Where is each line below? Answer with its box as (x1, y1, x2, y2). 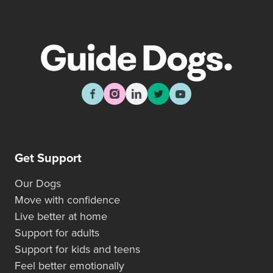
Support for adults (15, 226, 99, 240)
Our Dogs (15, 177, 61, 191)
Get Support (15, 151, 82, 166)
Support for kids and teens (15, 243, 140, 257)
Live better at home (15, 210, 107, 224)
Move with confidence (15, 193, 120, 207)
